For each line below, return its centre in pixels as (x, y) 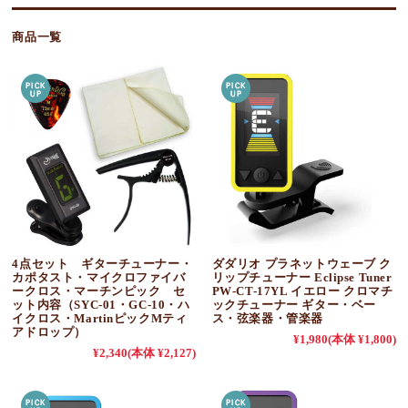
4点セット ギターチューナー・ (102, 263)
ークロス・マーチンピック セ (99, 291)
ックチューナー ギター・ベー (294, 304)
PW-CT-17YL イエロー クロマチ (302, 291)
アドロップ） (49, 331)
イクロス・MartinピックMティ (100, 318)
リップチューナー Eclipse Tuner (302, 277)
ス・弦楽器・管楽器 (267, 318)
